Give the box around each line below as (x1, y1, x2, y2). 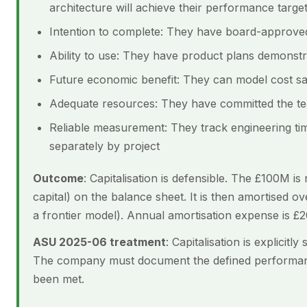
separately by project (49, 139, 160, 153)
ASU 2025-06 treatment (33, 235, 166, 249)
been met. (33, 272, 84, 286)
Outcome (33, 171, 84, 185)
